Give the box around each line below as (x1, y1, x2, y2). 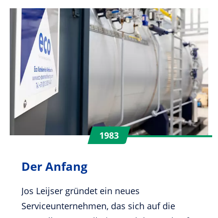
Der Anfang (21, 158, 88, 174)
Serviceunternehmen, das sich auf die (21, 200, 175, 212)
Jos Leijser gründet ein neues (21, 184, 140, 197)
